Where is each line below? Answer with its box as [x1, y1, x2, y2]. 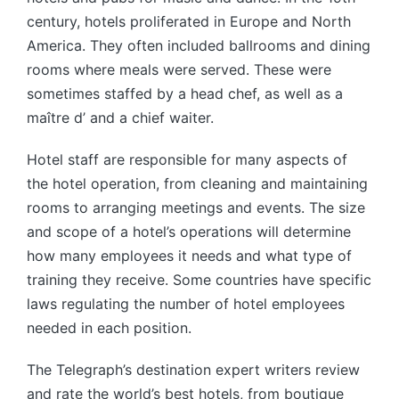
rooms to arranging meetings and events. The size [27, 199, 365, 216]
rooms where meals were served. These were [27, 61, 331, 78]
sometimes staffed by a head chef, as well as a [27, 85, 343, 102]
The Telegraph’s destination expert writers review [27, 361, 360, 379]
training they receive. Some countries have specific [27, 271, 371, 289]
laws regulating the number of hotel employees [27, 295, 345, 313]
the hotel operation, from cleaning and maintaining [27, 175, 368, 192]
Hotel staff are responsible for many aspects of [27, 151, 347, 168]
